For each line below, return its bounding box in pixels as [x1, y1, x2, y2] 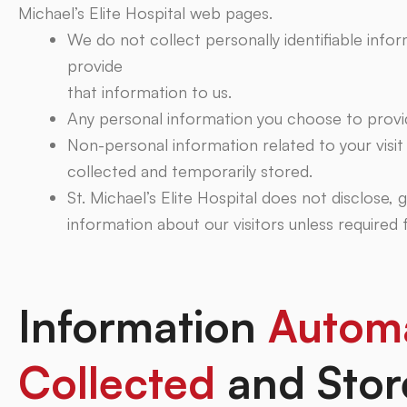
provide [67, 55, 123, 75]
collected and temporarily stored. [67, 161, 313, 181]
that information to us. [67, 82, 232, 102]
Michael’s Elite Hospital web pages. [18, 3, 273, 23]
